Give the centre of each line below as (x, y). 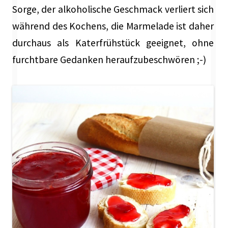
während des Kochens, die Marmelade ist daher (113, 26)
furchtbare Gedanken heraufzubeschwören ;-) (109, 60)
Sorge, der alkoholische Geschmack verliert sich (113, 9)
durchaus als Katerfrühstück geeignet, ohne (113, 43)
